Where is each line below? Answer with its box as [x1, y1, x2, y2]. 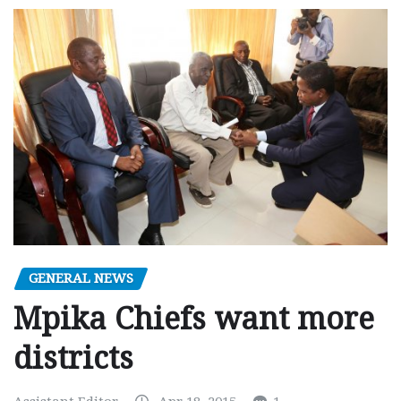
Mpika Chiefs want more [13, 300, 374, 337]
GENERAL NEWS [29, 270, 133, 287]
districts [13, 339, 133, 376]
